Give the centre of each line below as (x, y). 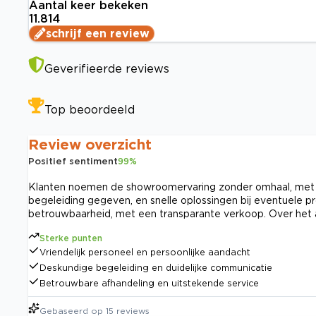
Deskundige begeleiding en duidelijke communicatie (156, 268)
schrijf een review (98, 34)
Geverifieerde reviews (107, 69)
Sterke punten (71, 238)
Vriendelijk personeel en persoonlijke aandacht (145, 253)
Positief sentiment (73, 161)
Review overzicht (90, 144)
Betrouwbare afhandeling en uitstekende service (149, 284)
